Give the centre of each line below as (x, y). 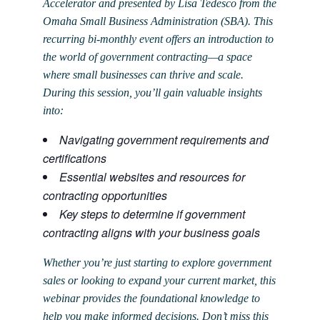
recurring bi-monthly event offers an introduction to (158, 39)
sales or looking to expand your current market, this (159, 281)
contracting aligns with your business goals (151, 233)
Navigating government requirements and (164, 140)
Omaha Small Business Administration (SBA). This (158, 21)
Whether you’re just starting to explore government (157, 263)
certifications (75, 159)
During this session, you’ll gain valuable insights (152, 93)
